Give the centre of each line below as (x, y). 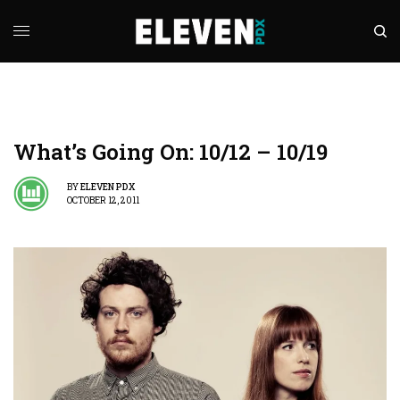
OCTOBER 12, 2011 (103, 200)
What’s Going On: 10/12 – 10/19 (171, 152)
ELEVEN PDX (108, 187)
